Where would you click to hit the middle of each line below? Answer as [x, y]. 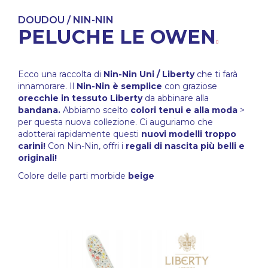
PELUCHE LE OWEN [117, 37]
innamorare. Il [47, 86]
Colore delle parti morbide [73, 176]
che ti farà [216, 74]
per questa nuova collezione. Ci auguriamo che [115, 122]
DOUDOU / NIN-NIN [66, 20]
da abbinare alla [176, 98]
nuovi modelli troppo [189, 134]
